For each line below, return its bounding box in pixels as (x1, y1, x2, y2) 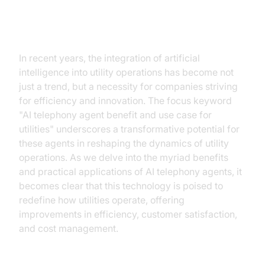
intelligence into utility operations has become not (19, 66, 234, 78)
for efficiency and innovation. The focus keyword (19, 95, 232, 106)
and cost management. (19, 222, 118, 234)
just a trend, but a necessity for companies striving (19, 80, 238, 92)
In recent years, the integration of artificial (19, 52, 200, 64)
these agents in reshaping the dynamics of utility (19, 137, 229, 149)
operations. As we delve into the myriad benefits (19, 151, 228, 163)
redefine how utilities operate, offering (19, 194, 185, 206)
